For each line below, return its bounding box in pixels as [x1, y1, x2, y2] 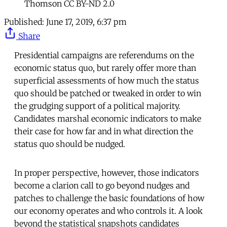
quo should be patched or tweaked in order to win [14, 88, 201, 99]
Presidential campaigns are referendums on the [14, 50, 194, 61]
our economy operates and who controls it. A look [14, 206, 203, 216]
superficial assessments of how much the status [14, 75, 199, 86]
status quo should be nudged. [14, 139, 125, 149]
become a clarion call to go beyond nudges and [14, 180, 190, 191]
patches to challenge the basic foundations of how [14, 193, 204, 204]
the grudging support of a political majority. [14, 101, 180, 111]
